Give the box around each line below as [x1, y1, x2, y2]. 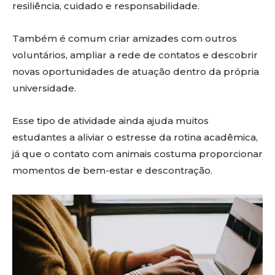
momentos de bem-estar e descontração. [12, 165, 212, 176]
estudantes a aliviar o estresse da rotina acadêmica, [12, 131, 258, 143]
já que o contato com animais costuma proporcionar [12, 148, 263, 160]
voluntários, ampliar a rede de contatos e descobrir [12, 49, 258, 61]
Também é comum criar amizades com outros [12, 33, 237, 44]
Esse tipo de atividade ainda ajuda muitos [12, 115, 209, 126]
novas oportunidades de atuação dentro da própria [12, 66, 259, 77]
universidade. [12, 82, 76, 94]
